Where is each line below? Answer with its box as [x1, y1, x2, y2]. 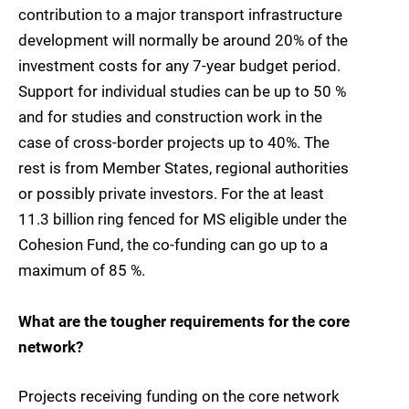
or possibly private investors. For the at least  [18, 184, 328, 204]
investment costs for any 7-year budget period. [18, 57, 341, 76]
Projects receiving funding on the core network [18, 387, 340, 406]
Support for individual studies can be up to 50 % [18, 82, 346, 101]
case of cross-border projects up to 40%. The [18, 133, 330, 152]
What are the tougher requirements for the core [18, 312, 350, 331]
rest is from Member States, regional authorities [18, 159, 349, 178]
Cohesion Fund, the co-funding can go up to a [18, 236, 328, 255]
